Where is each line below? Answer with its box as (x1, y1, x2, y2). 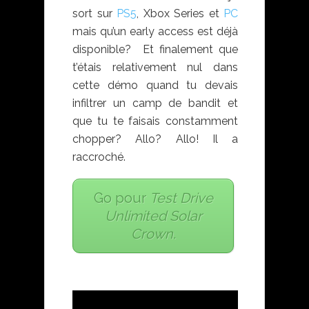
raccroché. (72, 150, 126, 164)
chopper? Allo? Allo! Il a (72, 132, 238, 146)
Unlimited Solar (104, 208, 202, 225)
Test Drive (149, 190, 213, 207)
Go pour (93, 190, 150, 207)
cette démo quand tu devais (72, 79, 238, 92)
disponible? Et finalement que (72, 43, 238, 57)
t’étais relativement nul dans (72, 61, 238, 74)
